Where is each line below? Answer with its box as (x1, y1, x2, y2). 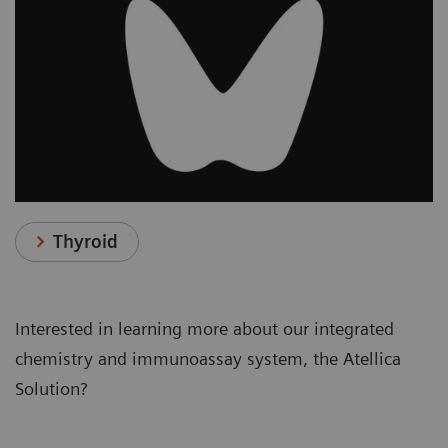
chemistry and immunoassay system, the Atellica (15, 348, 401, 370)
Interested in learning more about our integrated (15, 318, 394, 340)
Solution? (15, 378, 87, 400)
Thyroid (53, 231, 119, 253)
